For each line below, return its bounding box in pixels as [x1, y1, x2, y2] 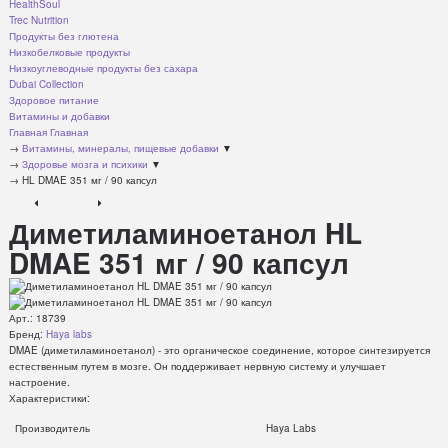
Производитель [14, 421, 90, 436]
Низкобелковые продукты [8, 45, 130, 60]
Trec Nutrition [8, 13, 69, 28]
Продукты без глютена [8, 29, 119, 44]
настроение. [8, 375, 70, 390]
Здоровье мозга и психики [21, 157, 151, 172]
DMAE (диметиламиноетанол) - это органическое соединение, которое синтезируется [8, 343, 430, 358]
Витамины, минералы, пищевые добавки [21, 141, 222, 156]
